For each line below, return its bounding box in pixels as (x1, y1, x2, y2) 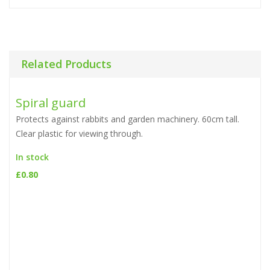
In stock (16, 151, 49, 163)
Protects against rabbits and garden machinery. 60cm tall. (16, 113, 239, 125)
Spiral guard (16, 95, 86, 111)
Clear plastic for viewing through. (16, 128, 143, 140)
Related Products (21, 57, 111, 72)
